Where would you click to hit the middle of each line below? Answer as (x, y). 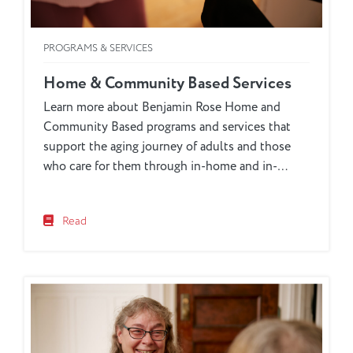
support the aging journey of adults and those (167, 147)
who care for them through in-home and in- (160, 167)
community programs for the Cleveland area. (163, 186)
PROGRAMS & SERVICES (98, 48)
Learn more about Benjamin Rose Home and (162, 108)
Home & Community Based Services (167, 84)
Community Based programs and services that (167, 127)
